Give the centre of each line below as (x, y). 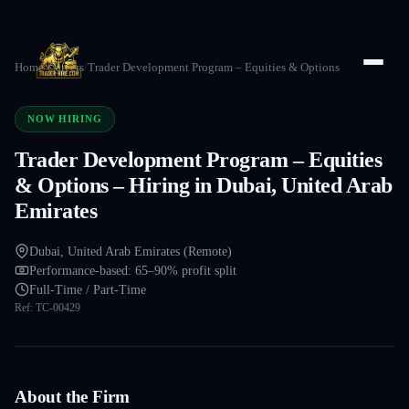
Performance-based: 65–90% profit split (133, 270)
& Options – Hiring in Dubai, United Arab (204, 185)
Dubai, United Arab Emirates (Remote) (131, 251)
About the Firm (72, 396)
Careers (66, 68)
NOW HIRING (64, 119)
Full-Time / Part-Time (88, 289)
